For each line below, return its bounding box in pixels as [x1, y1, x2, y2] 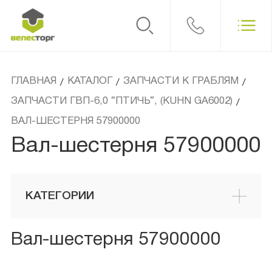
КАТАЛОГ [67, 76, 112, 86]
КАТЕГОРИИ [25, 190, 94, 202]
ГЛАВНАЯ [10, 76, 56, 86]
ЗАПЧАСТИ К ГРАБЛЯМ [123, 76, 239, 86]
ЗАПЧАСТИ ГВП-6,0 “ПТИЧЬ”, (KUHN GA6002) [10, 97, 233, 106]
